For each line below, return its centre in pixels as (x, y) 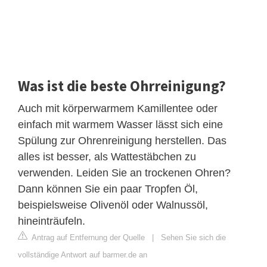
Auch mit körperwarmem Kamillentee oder (118, 108)
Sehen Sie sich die (193, 237)
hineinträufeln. (52, 221)
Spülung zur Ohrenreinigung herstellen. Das (122, 140)
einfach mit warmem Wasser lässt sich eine (120, 124)
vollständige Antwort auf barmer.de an (83, 254)
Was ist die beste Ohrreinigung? (122, 86)
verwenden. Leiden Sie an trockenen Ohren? (124, 173)
